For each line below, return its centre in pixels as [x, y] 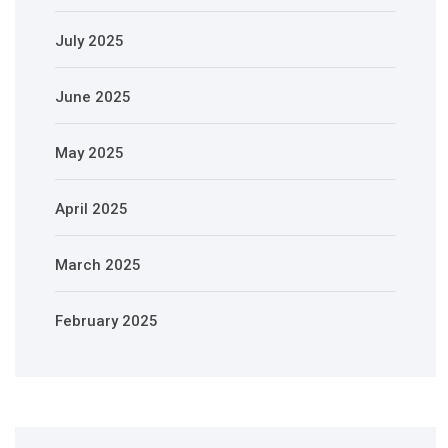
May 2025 [89, 152]
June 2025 [93, 96]
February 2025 [106, 320]
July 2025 [89, 40]
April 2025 [91, 208]
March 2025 [98, 264]
